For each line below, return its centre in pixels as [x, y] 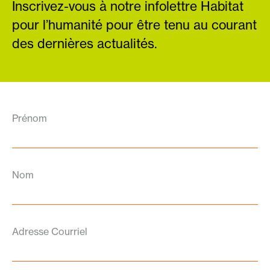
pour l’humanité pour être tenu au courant [134, 25]
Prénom [30, 118]
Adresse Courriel [50, 231]
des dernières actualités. [85, 43]
